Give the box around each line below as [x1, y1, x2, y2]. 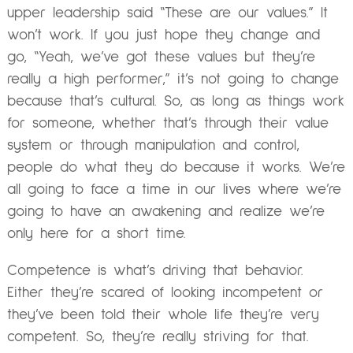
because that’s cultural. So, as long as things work [6, 93, 344, 109]
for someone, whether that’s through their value [6, 115, 329, 131]
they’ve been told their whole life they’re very [6, 307, 319, 322]
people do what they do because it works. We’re [6, 159, 345, 175]
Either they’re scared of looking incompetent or [6, 284, 323, 300]
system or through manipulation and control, [6, 137, 299, 153]
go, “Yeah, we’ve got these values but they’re [6, 49, 315, 65]
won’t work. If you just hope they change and [6, 27, 320, 43]
